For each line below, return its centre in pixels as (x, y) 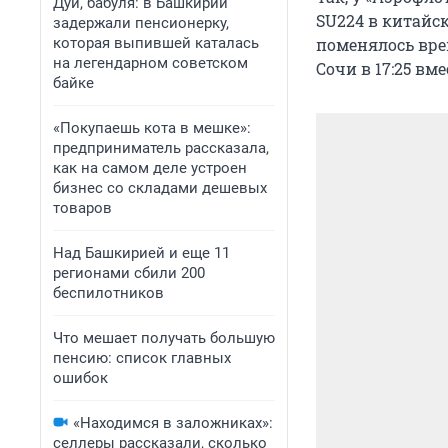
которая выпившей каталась (156, 43)
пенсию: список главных (142, 358)
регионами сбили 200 (129, 273)
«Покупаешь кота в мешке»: (152, 128)
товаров (82, 208)
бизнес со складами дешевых (160, 188)
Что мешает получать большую (164, 338)
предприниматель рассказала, (161, 148)
